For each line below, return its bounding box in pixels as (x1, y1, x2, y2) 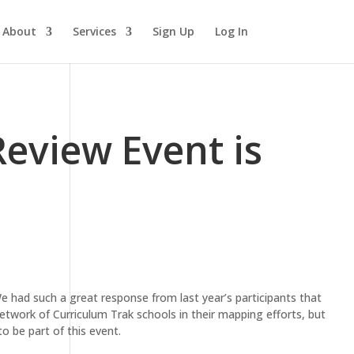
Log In (214, 24, 248, 39)
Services (72, 24, 116, 39)
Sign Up (152, 24, 194, 39)
